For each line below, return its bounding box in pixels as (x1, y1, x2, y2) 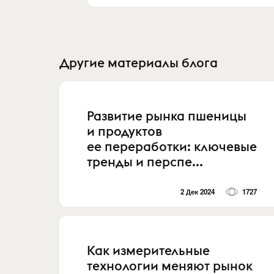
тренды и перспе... (87, 153, 203, 170)
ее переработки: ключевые (87, 138, 257, 155)
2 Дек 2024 (180, 187, 215, 198)
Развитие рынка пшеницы (87, 107, 246, 124)
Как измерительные (87, 242, 210, 259)
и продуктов (87, 122, 162, 139)
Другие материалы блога (59, 54, 218, 71)
